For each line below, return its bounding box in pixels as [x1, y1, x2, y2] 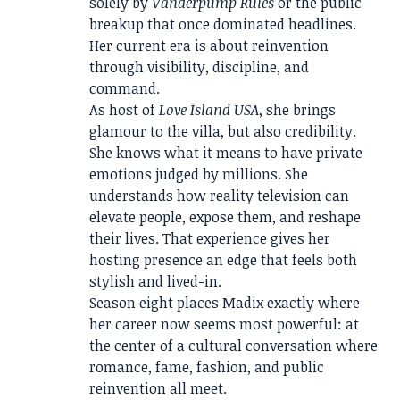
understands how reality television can [89, 186, 349, 206]
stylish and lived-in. [89, 271, 221, 292]
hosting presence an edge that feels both [89, 250, 357, 271]
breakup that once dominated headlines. [89, 14, 356, 35]
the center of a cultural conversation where [89, 336, 378, 356]
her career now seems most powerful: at [89, 314, 359, 335]
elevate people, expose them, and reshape [89, 207, 361, 228]
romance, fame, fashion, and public [89, 357, 324, 378]
